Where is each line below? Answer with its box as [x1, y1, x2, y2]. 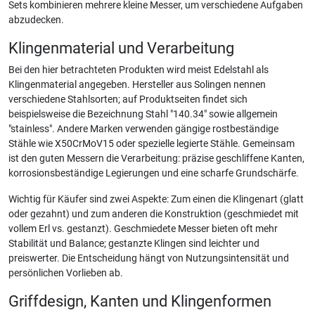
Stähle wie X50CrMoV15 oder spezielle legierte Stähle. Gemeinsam [8, 138, 295, 150]
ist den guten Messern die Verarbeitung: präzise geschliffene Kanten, [8, 153, 304, 165]
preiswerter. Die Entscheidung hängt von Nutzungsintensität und [8, 252, 289, 264]
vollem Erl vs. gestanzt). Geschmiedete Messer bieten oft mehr [8, 223, 278, 235]
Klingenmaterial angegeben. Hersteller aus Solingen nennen [8, 79, 266, 91]
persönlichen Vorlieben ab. [8, 267, 123, 279]
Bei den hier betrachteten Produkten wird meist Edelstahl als [8, 64, 269, 76]
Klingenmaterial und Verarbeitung [8, 39, 234, 57]
